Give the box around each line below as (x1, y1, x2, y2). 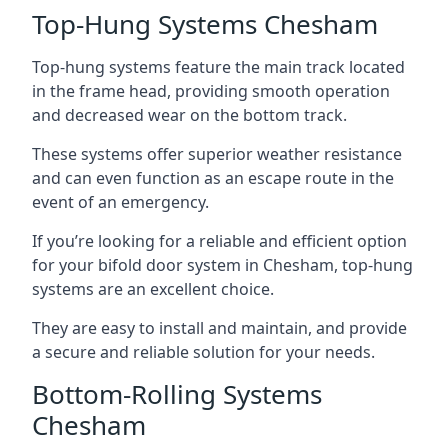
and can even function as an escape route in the (32, 167, 394, 189)
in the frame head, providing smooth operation (32, 80, 390, 102)
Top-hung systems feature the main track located (32, 56, 405, 78)
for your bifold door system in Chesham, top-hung (32, 254, 413, 276)
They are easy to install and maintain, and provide (32, 317, 407, 339)
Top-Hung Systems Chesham (32, 6, 378, 42)
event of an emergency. (32, 191, 209, 213)
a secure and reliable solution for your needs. (32, 341, 375, 363)
